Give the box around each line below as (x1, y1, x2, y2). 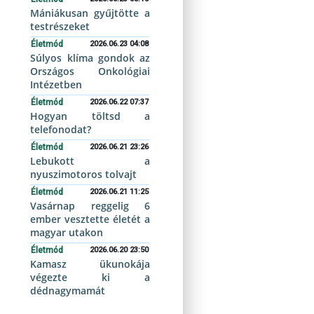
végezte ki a (30, 271, 150, 284)
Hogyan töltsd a (30, 109, 150, 123)
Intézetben (30, 78, 83, 91)
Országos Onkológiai (30, 64, 150, 78)
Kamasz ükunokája (30, 257, 150, 271)
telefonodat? (30, 123, 92, 136)
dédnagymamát (30, 284, 106, 297)
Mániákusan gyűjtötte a (30, 6, 150, 20)
